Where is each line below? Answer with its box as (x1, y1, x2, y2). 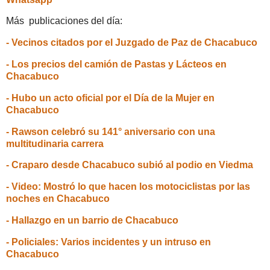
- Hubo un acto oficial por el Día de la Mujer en (6, 92, 215, 103)
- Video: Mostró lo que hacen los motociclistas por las (6, 181, 250, 192)
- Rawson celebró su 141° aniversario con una (6, 126, 215, 137)
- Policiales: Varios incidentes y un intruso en (6, 236, 211, 247)
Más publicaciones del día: (6, 16, 122, 27)
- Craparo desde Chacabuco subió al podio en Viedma (6, 160, 253, 171)
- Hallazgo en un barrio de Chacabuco (6, 215, 178, 226)
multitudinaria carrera (6, 138, 104, 149)
